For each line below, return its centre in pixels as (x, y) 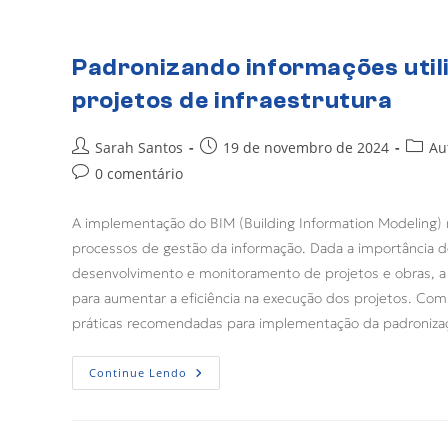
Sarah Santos (139, 147)
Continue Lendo (138, 372)
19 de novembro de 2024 (306, 147)
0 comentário (139, 173)
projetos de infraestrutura (232, 100)
